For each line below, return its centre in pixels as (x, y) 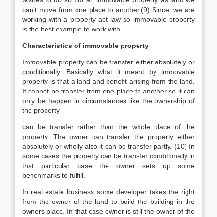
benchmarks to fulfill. (54, 175)
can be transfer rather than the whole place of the (108, 127)
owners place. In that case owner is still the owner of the (108, 211)
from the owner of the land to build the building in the (108, 201)
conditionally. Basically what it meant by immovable (108, 72)
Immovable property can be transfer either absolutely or (108, 62)
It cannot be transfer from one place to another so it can (108, 91)
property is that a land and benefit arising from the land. (108, 81)
